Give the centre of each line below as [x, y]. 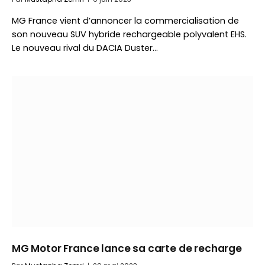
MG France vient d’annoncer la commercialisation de [125, 21]
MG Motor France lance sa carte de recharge [127, 248]
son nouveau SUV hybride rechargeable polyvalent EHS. [129, 34]
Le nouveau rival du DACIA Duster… [85, 48]
